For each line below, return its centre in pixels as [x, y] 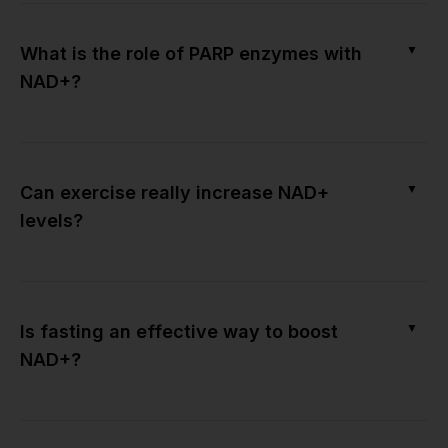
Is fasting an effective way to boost [179, 331]
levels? [51, 220]
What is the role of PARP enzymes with [191, 53]
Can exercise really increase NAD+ [174, 192]
